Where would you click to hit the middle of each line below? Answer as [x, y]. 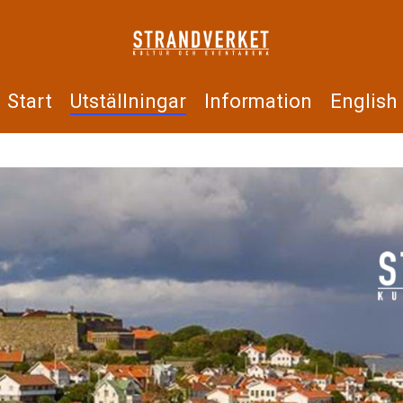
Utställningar [128, 101]
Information [258, 101]
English [363, 101]
